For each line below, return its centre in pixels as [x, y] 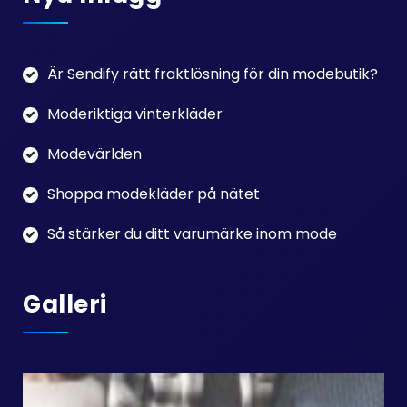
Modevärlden [94, 154]
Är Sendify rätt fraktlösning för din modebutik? [213, 74]
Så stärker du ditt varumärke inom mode [192, 234]
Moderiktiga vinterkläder [135, 114]
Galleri [65, 304]
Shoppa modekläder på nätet [154, 194]
